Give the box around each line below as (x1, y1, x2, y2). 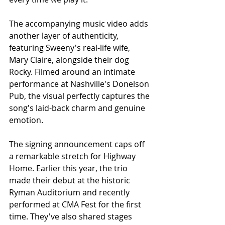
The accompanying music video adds (9, 18, 150, 30)
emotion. (9, 115, 43, 126)
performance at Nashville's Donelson (9, 78, 151, 90)
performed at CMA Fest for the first (9, 199, 143, 210)
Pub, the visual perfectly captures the (9, 90, 152, 102)
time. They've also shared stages (9, 211, 134, 222)
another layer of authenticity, (9, 30, 121, 42)
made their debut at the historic (9, 175, 132, 186)
